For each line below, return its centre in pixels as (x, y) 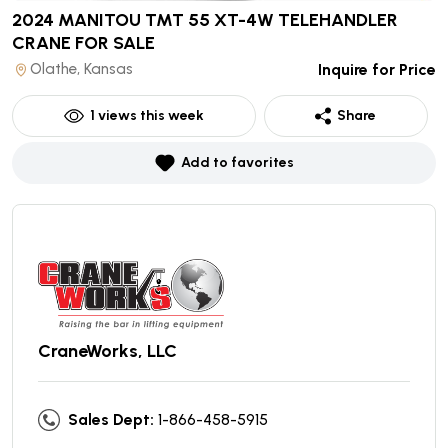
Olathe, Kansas (81, 68)
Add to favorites (237, 162)
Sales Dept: (111, 419)
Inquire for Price (377, 69)
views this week (149, 115)
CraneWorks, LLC (107, 350)
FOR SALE (115, 42)
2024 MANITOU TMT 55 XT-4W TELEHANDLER (205, 19)
